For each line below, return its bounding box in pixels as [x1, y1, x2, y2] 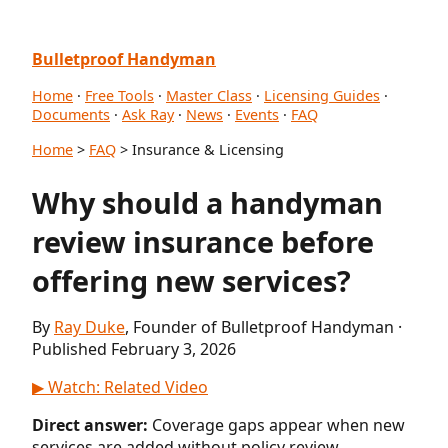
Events [235, 105, 279, 124]
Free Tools [85, 86, 154, 105]
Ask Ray [122, 105, 174, 124]
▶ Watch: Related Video [32, 375, 208, 398]
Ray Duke [54, 315, 125, 338]
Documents [32, 105, 110, 124]
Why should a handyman [32, 182, 383, 222]
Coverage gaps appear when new [148, 413, 405, 436]
